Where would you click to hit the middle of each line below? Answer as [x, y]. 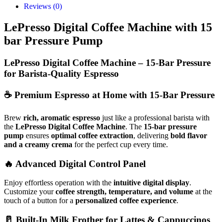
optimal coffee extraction [92, 136]
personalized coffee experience [126, 201]
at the [203, 192]
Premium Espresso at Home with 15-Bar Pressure [114, 95]
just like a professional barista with [155, 118]
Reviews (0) [43, 6]
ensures [37, 136]
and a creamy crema [38, 145]
